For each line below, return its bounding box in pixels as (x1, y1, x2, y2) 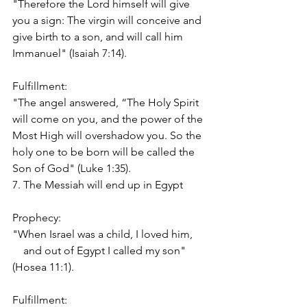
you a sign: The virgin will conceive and (12, 13, 204, 27)
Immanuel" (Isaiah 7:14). (12, 46, 127, 60)
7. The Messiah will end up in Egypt (12, 177, 183, 191)
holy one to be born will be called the (12, 145, 197, 158)
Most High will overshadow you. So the (12, 128, 204, 142)
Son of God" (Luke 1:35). (12, 161, 131, 175)
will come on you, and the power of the (12, 112, 206, 125)
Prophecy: (12, 210, 61, 224)
